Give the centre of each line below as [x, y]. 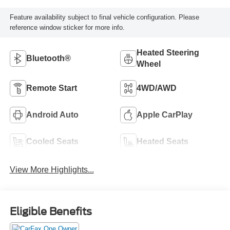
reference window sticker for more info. [67, 28]
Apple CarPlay [165, 114]
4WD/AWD [157, 88]
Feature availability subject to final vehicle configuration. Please [104, 17]
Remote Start [51, 88]
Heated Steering [168, 52]
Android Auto [52, 114]
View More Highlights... [52, 169]
